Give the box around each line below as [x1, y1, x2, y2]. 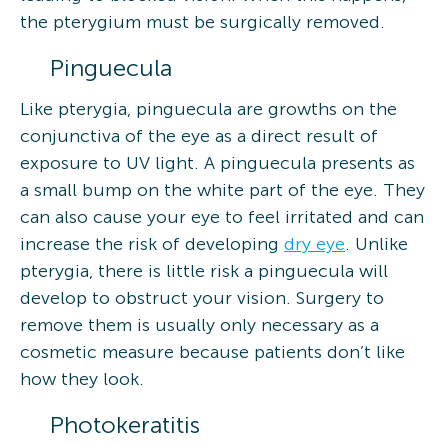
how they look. [20, 367, 144, 390]
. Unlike [345, 232, 408, 255]
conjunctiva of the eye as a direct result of [20, 124, 378, 147]
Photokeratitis [50, 409, 200, 439]
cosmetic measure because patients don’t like [20, 340, 405, 363]
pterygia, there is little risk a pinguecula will [20, 259, 388, 282]
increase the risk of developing [20, 232, 284, 255]
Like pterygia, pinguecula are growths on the [20, 97, 397, 120]
